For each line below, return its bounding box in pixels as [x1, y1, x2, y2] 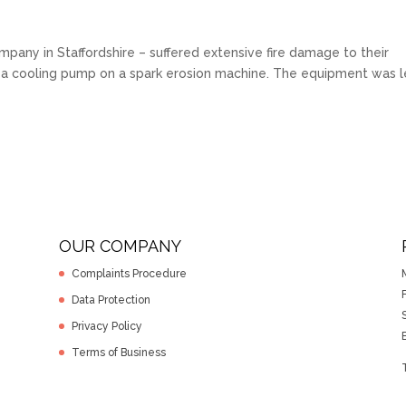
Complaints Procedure [71, 267, 187, 281]
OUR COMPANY [58, 237, 181, 256]
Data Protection [71, 294, 150, 307]
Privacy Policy [71, 320, 142, 333]
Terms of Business [71, 346, 166, 360]
